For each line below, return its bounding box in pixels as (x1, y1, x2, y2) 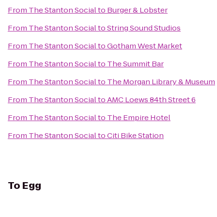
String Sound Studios (107, 23, 181, 33)
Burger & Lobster (107, 5, 168, 15)
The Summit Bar (107, 59, 164, 69)
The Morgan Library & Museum (107, 77, 215, 87)
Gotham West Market (107, 41, 182, 51)
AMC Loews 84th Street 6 (107, 94, 196, 105)
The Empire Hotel (107, 112, 170, 123)
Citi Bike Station (107, 130, 164, 140)
